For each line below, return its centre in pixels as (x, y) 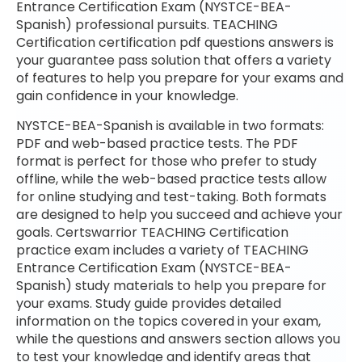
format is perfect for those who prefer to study (166, 161)
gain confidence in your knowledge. (127, 96)
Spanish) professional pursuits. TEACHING (147, 25)
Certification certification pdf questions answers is (175, 43)
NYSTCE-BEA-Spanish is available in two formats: (170, 125)
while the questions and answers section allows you (178, 339)
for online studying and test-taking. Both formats (171, 196)
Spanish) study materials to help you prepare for (171, 285)
